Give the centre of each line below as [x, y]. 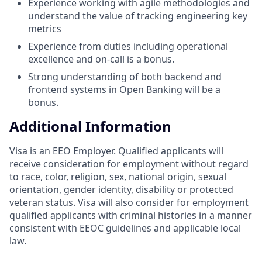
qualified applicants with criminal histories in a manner [131, 216]
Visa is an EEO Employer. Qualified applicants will [116, 151]
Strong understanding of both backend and [125, 76]
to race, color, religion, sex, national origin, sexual [118, 177]
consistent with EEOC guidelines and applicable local [125, 228]
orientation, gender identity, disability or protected [121, 190]
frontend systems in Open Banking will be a [124, 89]
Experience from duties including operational [128, 46]
